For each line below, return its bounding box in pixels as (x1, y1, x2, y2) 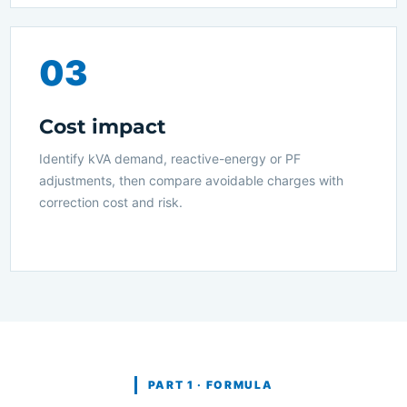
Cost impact (39, 114, 166, 140)
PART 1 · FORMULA (147, 378, 273, 392)
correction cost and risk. (39, 194, 183, 211)
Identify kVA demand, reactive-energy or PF (39, 151, 301, 167)
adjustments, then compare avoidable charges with (39, 173, 343, 189)
